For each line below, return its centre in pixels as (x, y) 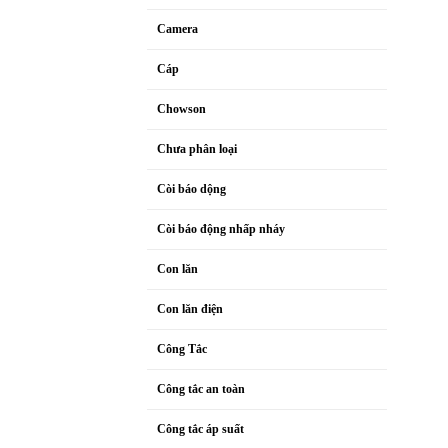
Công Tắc (182, 349)
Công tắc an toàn (201, 389)
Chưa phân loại (197, 149)
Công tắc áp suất (200, 429)
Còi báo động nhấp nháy (221, 229)
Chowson (181, 109)
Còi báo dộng (191, 189)
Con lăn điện (190, 309)
